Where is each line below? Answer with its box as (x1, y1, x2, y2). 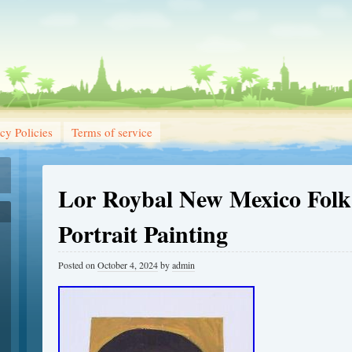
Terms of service (71, 124, 152, 140)
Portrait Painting (58, 216, 228, 251)
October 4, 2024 (97, 258, 158, 271)
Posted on (58, 258, 97, 271)
